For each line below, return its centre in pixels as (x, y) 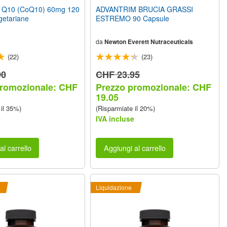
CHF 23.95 (118, 74)
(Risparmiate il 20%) (126, 108)
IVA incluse (115, 118)
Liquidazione (114, 187)
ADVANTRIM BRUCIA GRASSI (145, 9)
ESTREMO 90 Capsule (133, 18)
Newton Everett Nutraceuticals (149, 41)
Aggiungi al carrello (135, 148)
